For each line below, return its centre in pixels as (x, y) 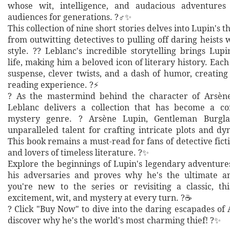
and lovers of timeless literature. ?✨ (78, 152)
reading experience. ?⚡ (53, 85)
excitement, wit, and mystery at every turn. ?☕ (100, 198)
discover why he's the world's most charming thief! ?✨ (114, 220)
